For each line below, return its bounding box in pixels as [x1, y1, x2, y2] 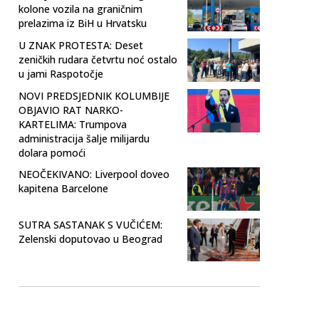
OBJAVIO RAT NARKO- [19, 103, 123, 117]
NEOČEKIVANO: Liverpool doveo [19, 167, 169, 182]
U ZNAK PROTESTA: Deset [19, 38, 143, 53]
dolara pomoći [19, 146, 85, 160]
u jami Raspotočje [19, 67, 103, 81]
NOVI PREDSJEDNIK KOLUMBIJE [19, 89, 169, 103]
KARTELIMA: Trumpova [19, 117, 127, 132]
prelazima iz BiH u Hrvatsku [19, 16, 147, 31]
